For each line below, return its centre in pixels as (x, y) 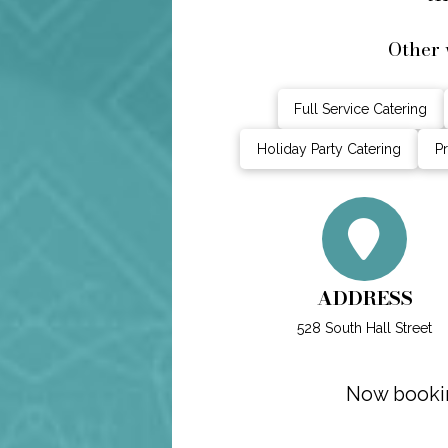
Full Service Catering (361, 108)
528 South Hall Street (364, 327)
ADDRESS (364, 297)
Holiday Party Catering (328, 148)
